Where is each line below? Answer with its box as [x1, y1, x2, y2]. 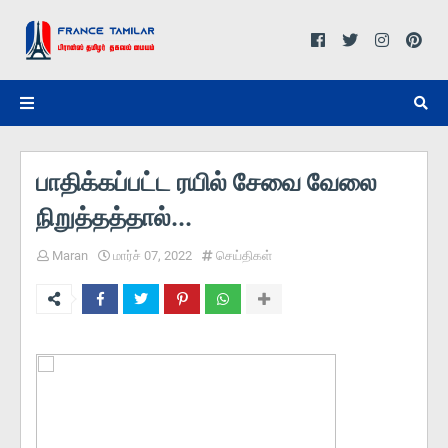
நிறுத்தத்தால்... [36, 203, 192, 232]
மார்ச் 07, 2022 [113, 248, 192, 263]
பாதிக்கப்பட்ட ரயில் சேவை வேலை [36, 168, 377, 197]
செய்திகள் [216, 248, 272, 263]
